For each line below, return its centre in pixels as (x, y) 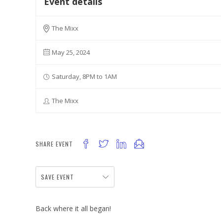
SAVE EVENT (57, 177)
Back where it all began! (73, 208)
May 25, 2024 (71, 52)
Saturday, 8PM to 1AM (84, 76)
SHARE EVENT (54, 144)
